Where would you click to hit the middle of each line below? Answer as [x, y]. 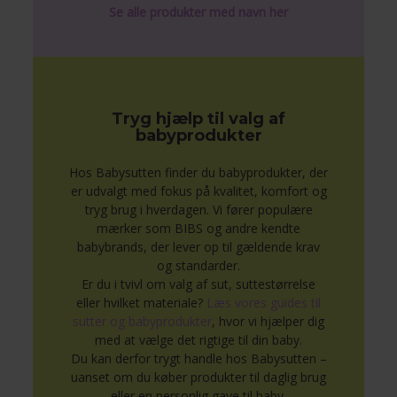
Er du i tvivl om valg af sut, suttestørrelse [198, 284]
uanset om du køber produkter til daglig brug [198, 377]
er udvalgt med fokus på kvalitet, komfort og [198, 191]
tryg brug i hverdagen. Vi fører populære [198, 210]
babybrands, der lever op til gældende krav [198, 247]
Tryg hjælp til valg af [198, 119]
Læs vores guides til [264, 303]
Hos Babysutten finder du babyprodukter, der [198, 172]
